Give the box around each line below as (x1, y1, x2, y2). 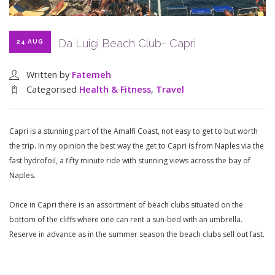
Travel (156, 83, 184, 96)
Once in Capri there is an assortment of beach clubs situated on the (9, 199, 243, 211)
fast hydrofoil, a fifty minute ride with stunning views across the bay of (9, 155, 250, 166)
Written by (26, 69, 72, 81)
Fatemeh (72, 69, 111, 81)
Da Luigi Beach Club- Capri (58, 36, 196, 50)
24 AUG (17, 38, 44, 45)
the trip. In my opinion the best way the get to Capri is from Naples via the (9, 141, 264, 152)
